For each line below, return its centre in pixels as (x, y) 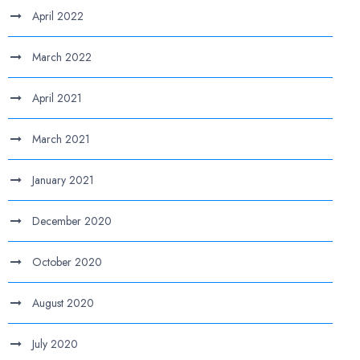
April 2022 (58, 16)
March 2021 (61, 139)
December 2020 (72, 221)
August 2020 (63, 303)
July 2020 (55, 344)
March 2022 (62, 57)
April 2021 (57, 98)
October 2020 (67, 262)
